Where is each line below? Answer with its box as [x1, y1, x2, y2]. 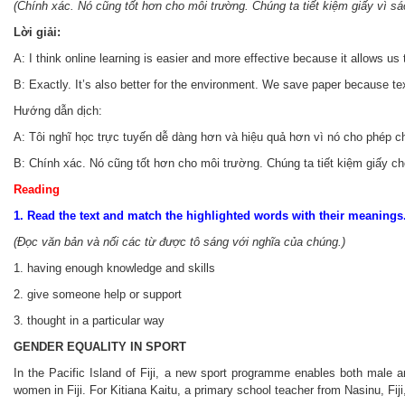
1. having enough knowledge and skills [14, 261, 215, 276]
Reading [14, 183, 60, 197]
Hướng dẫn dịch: [14, 104, 102, 118]
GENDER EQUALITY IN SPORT [14, 340, 186, 354]
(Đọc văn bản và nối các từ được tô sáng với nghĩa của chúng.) [14, 235, 345, 250]
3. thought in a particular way [14, 314, 165, 328]
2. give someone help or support [14, 287, 182, 302]
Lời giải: [14, 25, 61, 40]
